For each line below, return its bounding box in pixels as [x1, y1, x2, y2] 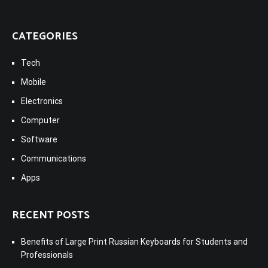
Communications [21, 153, 86, 163]
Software [21, 134, 57, 144]
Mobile [21, 77, 46, 87]
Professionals [21, 249, 73, 260]
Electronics [21, 96, 63, 106]
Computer [21, 115, 60, 125]
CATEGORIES [12, 27, 78, 45]
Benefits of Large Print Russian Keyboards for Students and [21, 236, 248, 246]
